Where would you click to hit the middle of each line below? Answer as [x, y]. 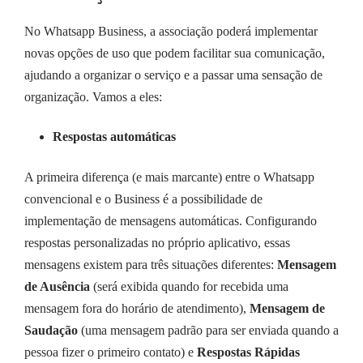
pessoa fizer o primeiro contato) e [111, 352]
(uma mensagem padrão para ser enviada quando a [210, 330]
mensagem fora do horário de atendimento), [137, 308]
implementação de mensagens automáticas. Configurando [171, 220]
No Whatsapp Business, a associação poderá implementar [171, 31]
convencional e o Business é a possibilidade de [143, 199]
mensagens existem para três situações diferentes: [151, 264]
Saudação [53, 330]
